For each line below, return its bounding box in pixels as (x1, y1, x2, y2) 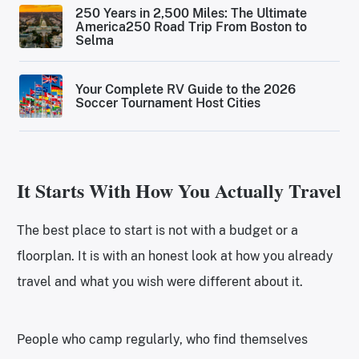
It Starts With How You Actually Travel (17, 176, 341, 205)
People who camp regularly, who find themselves (17, 332, 308, 348)
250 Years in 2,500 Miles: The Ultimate (75, 5, 308, 21)
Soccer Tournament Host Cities (75, 95, 261, 111)
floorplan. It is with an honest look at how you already (17, 248, 333, 264)
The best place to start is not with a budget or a (17, 223, 298, 239)
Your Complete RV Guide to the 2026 (75, 82, 296, 98)
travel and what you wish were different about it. (17, 274, 303, 290)
